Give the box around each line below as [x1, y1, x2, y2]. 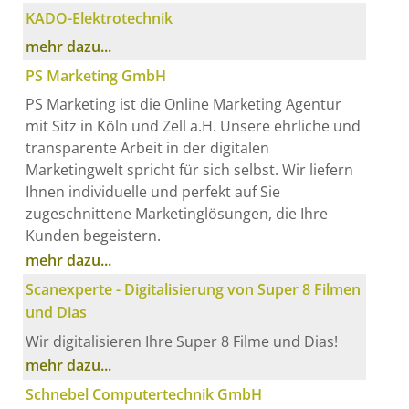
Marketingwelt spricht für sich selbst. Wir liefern [26, 160, 354, 181]
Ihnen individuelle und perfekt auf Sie [26, 182, 281, 203]
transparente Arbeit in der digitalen [26, 138, 270, 159]
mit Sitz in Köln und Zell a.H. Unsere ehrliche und [26, 116, 362, 137]
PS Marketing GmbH [26, 65, 167, 86]
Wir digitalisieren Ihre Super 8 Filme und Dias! [26, 330, 339, 351]
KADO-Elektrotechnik [26, 8, 173, 29]
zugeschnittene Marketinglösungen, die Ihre [26, 204, 329, 225]
